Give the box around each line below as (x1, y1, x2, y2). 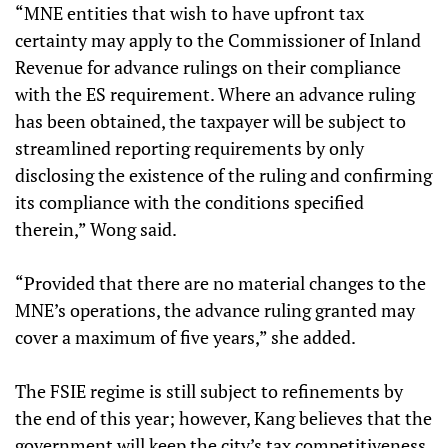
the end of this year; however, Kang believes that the (15, 406, 432, 430)
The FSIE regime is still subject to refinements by (15, 379, 403, 403)
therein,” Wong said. (15, 217, 177, 241)
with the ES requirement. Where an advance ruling (15, 82, 415, 106)
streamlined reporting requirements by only (15, 136, 364, 160)
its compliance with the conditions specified (15, 190, 364, 214)
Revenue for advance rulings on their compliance (15, 55, 401, 79)
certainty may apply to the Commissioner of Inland (15, 28, 421, 52)
